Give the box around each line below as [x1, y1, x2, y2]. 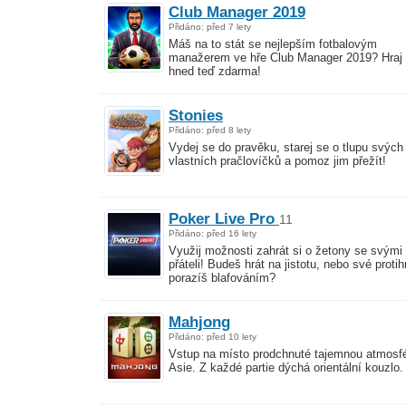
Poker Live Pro [169, 208, 279, 227]
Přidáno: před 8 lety [169, 124, 251, 135]
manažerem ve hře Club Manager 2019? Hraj [169, 51, 402, 65]
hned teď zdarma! [169, 64, 261, 79]
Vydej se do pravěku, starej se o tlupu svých [169, 140, 403, 155]
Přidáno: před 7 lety [169, 21, 251, 32]
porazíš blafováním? [169, 271, 275, 285]
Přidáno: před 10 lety [169, 331, 256, 342]
